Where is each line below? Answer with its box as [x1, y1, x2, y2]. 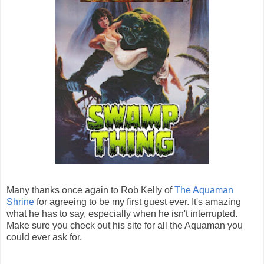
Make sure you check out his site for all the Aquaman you [6, 220, 243, 231]
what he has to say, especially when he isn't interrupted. [6, 209, 237, 219]
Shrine [6, 197, 34, 207]
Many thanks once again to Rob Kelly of [6, 185, 174, 196]
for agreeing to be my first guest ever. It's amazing [34, 197, 241, 207]
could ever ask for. [6, 232, 82, 243]
